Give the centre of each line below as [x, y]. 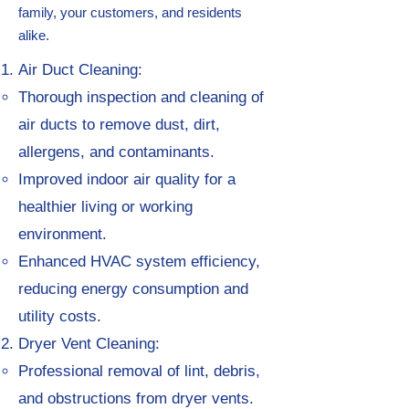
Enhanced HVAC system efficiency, [139, 262]
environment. [63, 234]
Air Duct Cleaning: [80, 70]
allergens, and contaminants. [116, 152]
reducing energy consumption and [133, 289]
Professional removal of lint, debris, [139, 371]
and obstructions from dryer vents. [136, 399]
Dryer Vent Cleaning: [89, 344]
